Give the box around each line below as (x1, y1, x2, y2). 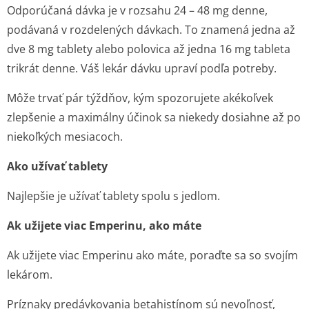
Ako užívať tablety (7, 159, 108, 174)
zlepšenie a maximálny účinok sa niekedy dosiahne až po (7, 110, 301, 125)
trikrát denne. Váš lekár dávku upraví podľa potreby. (7, 61, 277, 76)
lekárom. (7, 267, 52, 282)
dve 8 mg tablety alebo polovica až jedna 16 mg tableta (7, 41, 290, 57)
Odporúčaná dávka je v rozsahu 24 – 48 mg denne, (7, 3, 268, 18)
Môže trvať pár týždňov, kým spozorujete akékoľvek (7, 90, 273, 106)
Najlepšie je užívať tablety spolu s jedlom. (7, 188, 220, 203)
